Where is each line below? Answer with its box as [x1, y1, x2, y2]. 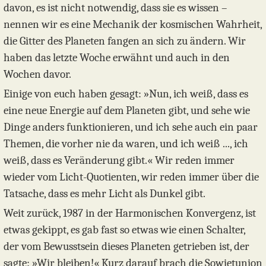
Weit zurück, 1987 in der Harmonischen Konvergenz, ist [4, 206, 256, 220]
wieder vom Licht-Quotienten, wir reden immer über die [4, 170, 259, 183]
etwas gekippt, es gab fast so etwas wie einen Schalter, [4, 223, 245, 236]
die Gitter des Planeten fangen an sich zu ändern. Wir [4, 34, 246, 48]
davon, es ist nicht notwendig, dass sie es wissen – [4, 1, 227, 15]
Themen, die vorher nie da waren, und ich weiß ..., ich [4, 137, 248, 150]
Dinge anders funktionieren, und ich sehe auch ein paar [4, 120, 258, 134]
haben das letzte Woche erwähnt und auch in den [4, 51, 230, 65]
